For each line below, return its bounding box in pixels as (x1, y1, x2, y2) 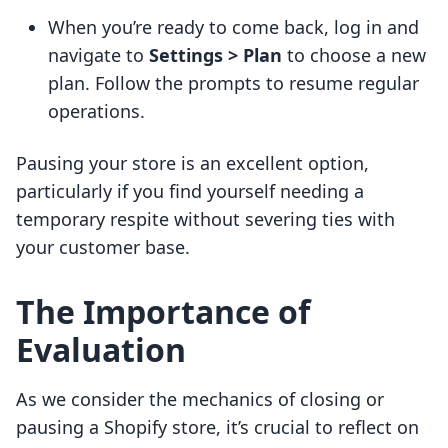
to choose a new (282, 43, 426, 68)
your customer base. (16, 235, 190, 260)
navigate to (48, 43, 149, 68)
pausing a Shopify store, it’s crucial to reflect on (16, 415, 419, 440)
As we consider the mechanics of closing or (16, 387, 384, 412)
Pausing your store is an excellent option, (16, 151, 369, 176)
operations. (48, 99, 145, 124)
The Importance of (16, 290, 310, 334)
